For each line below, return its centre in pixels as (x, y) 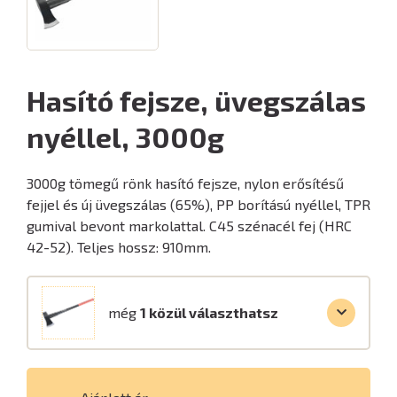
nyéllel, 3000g (125, 136)
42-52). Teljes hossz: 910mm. (119, 247)
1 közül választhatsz (209, 312)
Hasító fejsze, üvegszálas (196, 100)
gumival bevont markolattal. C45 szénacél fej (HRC (189, 226)
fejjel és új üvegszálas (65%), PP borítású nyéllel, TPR (198, 204)
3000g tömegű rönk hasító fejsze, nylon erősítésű (185, 183)
